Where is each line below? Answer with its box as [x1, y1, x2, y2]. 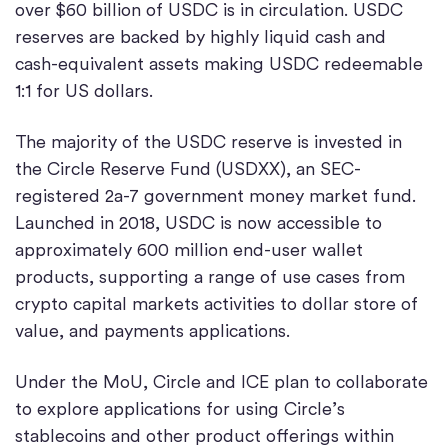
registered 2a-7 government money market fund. [15, 185, 416, 206]
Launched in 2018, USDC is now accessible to [15, 212, 382, 233]
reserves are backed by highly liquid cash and [15, 26, 386, 47]
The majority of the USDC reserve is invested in [15, 131, 402, 152]
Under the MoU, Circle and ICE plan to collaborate [15, 371, 428, 392]
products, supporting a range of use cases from [15, 266, 405, 287]
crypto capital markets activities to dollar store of [15, 293, 418, 314]
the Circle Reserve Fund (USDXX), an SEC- [15, 158, 361, 179]
